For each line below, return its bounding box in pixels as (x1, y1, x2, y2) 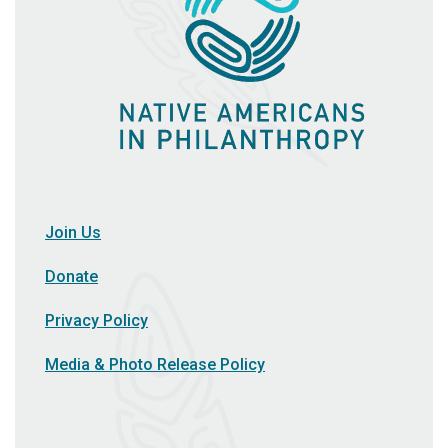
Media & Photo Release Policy (45, 355, 265, 375)
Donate (45, 267, 98, 287)
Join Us (45, 223, 101, 243)
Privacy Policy (45, 311, 148, 331)
